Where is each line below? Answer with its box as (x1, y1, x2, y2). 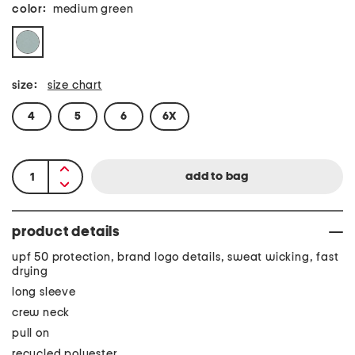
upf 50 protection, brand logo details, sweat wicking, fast (12, 251, 339, 263)
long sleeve (12, 286, 76, 298)
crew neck (12, 307, 71, 319)
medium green (52, 3, 134, 15)
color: (12, 3, 47, 15)
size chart (47, 79, 102, 91)
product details (12, 225, 120, 239)
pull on (12, 327, 50, 339)
